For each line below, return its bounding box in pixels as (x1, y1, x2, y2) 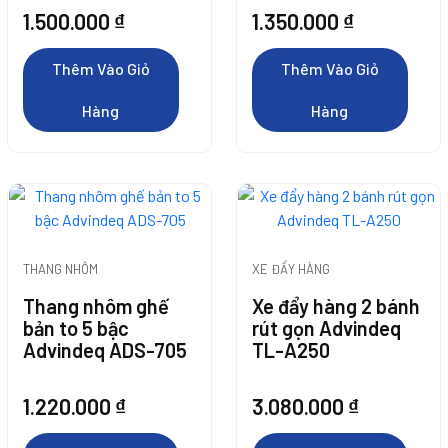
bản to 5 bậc (23, 316, 129, 340)
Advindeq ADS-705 (23, 338, 187, 362)
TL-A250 (252, 338, 330, 362)
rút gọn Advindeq (252, 316, 401, 340)
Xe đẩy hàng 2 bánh (252, 294, 420, 318)
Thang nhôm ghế (23, 294, 169, 318)
